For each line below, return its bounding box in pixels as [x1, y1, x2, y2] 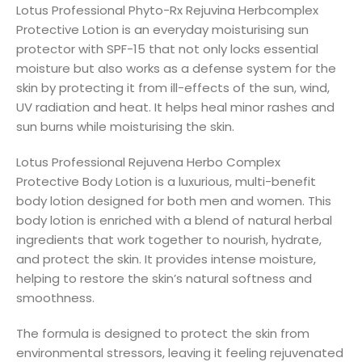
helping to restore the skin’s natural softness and [16, 269, 312, 287]
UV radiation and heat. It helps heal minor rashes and [16, 98, 335, 116]
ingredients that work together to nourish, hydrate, [16, 230, 322, 248]
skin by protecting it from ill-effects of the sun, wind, [16, 78, 330, 96]
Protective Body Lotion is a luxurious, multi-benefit [16, 172, 316, 190]
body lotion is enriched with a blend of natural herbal [16, 211, 332, 229]
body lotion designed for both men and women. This [16, 192, 331, 209]
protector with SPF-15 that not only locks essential [16, 40, 318, 57]
